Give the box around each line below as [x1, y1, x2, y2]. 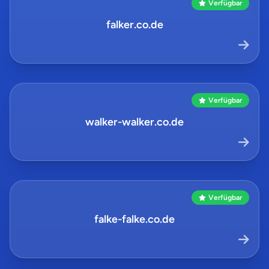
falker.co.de [106, 18, 163, 31]
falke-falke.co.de [94, 213, 175, 226]
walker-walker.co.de [85, 115, 184, 128]
